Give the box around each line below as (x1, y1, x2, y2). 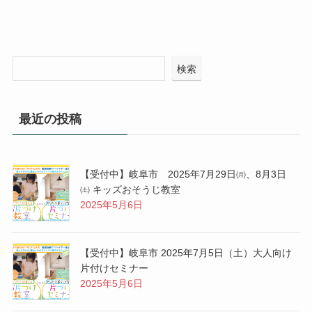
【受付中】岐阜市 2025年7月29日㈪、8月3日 (79, 169, 286, 180)
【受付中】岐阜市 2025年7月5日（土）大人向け (79, 247, 292, 259)
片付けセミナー (79, 263, 148, 274)
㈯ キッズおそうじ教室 (79, 184, 180, 196)
